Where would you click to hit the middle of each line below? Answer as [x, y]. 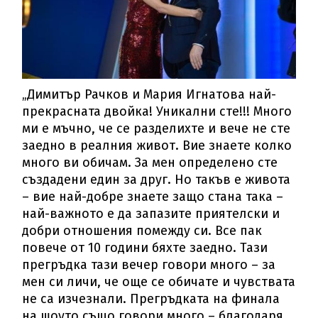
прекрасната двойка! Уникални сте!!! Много [157, 112]
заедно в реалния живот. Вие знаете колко [157, 146]
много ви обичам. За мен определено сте [150, 163]
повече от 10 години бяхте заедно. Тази [145, 248]
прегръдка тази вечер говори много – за [149, 265]
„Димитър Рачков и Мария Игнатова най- [149, 95]
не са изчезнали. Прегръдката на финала [151, 299]
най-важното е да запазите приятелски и [151, 214]
